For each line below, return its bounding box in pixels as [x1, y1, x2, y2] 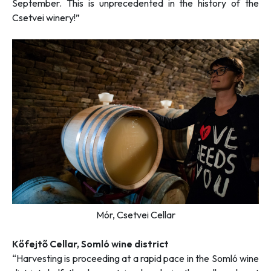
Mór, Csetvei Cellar [96, 209, 175, 221]
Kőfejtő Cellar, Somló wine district [12, 238, 169, 250]
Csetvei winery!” [12, 11, 80, 24]
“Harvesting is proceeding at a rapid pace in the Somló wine [12, 252, 259, 265]
